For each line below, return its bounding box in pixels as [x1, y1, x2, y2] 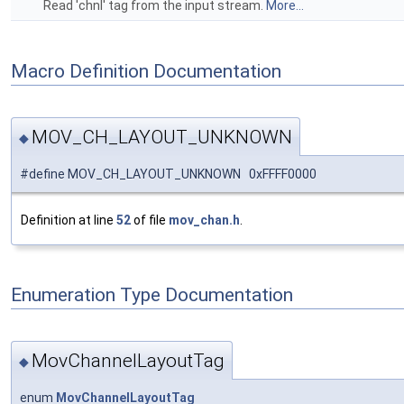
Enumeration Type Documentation [11, 284, 293, 307]
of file [131, 212, 169, 227]
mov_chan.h [169, 212, 240, 227]
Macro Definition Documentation [11, 60, 281, 82]
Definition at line [21, 212, 116, 227]
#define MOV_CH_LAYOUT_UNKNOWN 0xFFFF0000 [20, 166, 317, 181]
